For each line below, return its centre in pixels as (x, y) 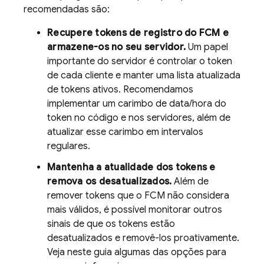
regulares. (69, 146)
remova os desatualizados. (110, 181)
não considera (197, 196)
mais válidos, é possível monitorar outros (135, 210)
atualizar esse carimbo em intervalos (125, 132)
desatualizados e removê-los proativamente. (143, 238)
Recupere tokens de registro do (123, 33)
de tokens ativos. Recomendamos (120, 90)
